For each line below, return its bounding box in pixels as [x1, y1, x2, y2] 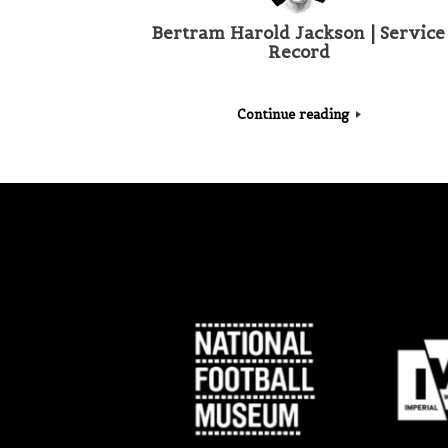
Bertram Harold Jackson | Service [152, 22, 446, 45]
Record [267, 41, 330, 64]
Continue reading [236, 105, 353, 123]
